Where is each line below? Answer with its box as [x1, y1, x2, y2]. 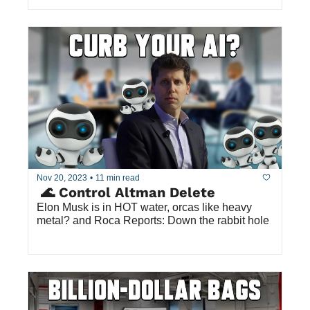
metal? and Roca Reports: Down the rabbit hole [37, 215, 269, 227]
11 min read [95, 172, 140, 183]
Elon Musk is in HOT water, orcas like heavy [37, 201, 252, 214]
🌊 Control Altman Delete [37, 184, 215, 201]
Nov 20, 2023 [37, 172, 87, 183]
